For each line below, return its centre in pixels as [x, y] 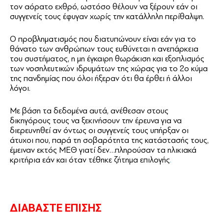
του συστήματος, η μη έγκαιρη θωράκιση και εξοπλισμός [107, 58]
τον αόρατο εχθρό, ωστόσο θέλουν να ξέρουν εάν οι [104, 6]
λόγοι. [20, 88]
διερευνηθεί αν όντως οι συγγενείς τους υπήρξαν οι [99, 130]
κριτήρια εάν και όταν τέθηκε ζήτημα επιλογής [90, 160]
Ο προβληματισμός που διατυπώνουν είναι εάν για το [103, 39]
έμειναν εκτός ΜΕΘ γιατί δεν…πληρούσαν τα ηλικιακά [103, 150]
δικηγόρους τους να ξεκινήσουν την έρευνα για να [96, 120]
